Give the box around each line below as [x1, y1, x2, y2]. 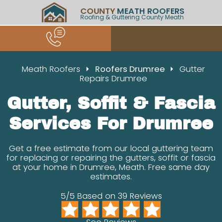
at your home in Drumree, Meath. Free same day [12, 161, 210, 173]
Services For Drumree [9, 114, 213, 133]
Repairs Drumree [80, 72, 147, 84]
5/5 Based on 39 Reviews [60, 190, 162, 202]
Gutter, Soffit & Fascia [7, 94, 215, 112]
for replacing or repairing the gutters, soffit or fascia [6, 152, 216, 164]
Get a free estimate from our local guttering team [9, 142, 213, 154]
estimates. [90, 170, 132, 182]
